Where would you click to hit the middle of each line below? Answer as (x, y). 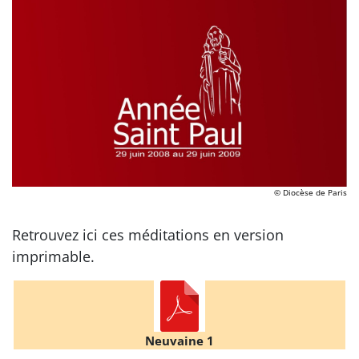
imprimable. (53, 256)
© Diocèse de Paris (311, 192)
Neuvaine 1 (179, 340)
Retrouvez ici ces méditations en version (148, 234)
